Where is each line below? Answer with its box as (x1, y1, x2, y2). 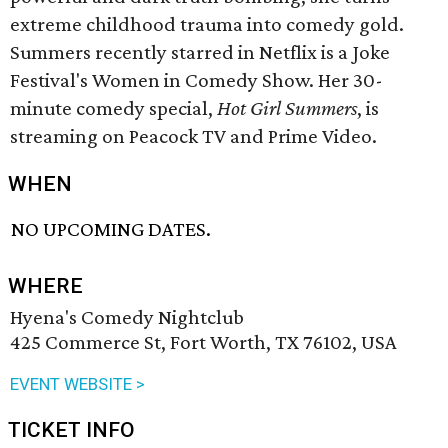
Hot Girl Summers (217, 96, 357, 120)
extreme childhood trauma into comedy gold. (10, 12, 404, 36)
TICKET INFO (8, 418, 135, 443)
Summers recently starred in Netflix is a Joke (10, 40, 390, 64)
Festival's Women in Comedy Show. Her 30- (10, 68, 383, 92)
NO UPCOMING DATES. (11, 217, 212, 242)
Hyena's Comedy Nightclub (10, 305, 244, 330)
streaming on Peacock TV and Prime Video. (10, 124, 377, 148)
